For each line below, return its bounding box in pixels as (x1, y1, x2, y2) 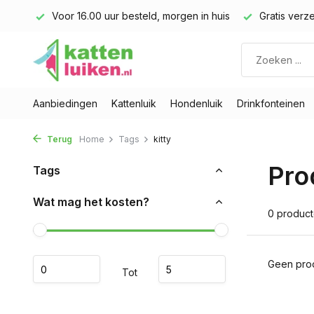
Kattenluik (111, 97, 156, 109)
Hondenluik (170, 97, 223, 109)
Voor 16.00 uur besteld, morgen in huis (49, 10, 230, 22)
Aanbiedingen (33, 97, 97, 109)
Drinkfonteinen (237, 97, 305, 109)
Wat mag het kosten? (33, 195, 149, 209)
